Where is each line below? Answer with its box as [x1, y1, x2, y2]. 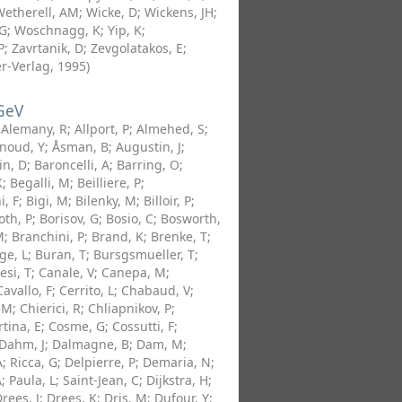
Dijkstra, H [146, 371, 208, 389]
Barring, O [117, 156, 179, 173]
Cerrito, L [59, 282, 114, 299]
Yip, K [108, 22, 142, 39]
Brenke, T [151, 228, 207, 245]
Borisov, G [39, 210, 99, 227]
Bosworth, [161, 210, 221, 227]
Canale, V [39, 264, 94, 281]
